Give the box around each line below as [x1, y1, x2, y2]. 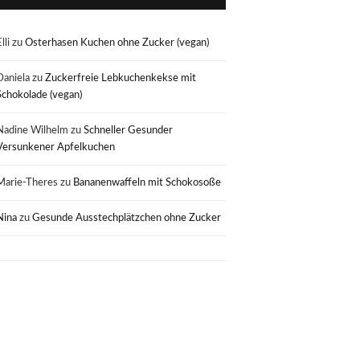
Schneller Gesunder [84, 125, 174, 136]
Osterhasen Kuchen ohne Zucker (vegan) [25, 38, 210, 48]
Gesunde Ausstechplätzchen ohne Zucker [32, 213, 222, 223]
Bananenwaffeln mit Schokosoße [73, 178, 222, 188]
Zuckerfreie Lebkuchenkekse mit [45, 73, 197, 84]
